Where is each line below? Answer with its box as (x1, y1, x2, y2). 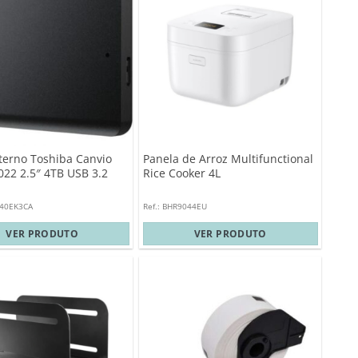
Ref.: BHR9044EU (142, 201, 207, 213)
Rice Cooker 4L (142, 165, 221, 181)
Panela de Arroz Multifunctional (142, 151, 313, 167)
